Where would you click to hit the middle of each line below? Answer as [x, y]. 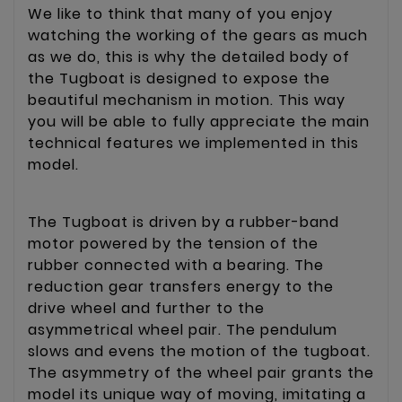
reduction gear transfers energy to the [181, 286]
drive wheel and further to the [146, 308]
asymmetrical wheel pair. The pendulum [183, 329]
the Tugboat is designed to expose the [179, 78]
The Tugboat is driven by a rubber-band [184, 222]
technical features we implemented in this [193, 143]
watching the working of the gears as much [198, 35]
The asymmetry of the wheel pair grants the [201, 372]
